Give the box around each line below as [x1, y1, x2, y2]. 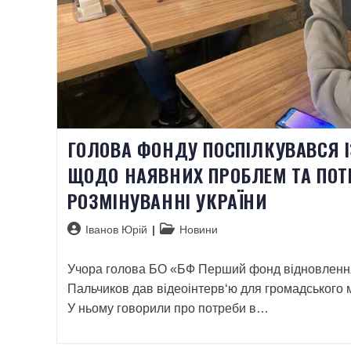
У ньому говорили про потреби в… [67, 301, 269, 315]
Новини [179, 223, 218, 236]
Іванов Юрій [85, 223, 147, 236]
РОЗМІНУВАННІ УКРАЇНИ [67, 186, 268, 215]
